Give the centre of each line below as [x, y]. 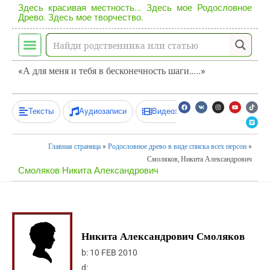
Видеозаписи [176, 111]
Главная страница [74, 146]
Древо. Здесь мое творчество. [81, 17]
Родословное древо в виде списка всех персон [177, 146]
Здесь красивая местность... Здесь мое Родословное [135, 8]
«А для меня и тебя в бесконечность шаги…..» [112, 71]
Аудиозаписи [103, 111]
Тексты [41, 111]
